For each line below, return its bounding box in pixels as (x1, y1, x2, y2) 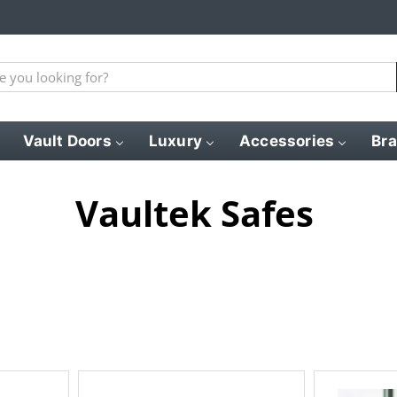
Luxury (148, 131, 203, 150)
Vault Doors (22, 131, 112, 150)
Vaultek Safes (74, 188, 314, 237)
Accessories (239, 131, 335, 150)
